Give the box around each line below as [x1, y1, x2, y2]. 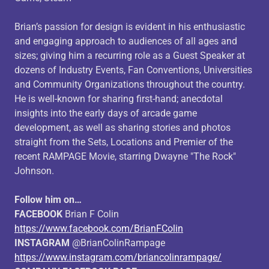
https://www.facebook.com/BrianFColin [14, 223, 183, 234]
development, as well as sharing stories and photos [14, 122, 231, 133]
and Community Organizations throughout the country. [14, 79, 245, 90]
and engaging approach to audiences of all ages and [14, 35, 237, 47]
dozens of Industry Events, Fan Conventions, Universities [14, 64, 252, 76]
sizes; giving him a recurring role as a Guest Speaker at [14, 50, 245, 61]
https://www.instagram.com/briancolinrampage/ [14, 252, 222, 263]
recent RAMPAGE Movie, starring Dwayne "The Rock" [14, 151, 236, 162]
